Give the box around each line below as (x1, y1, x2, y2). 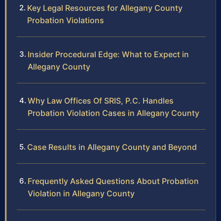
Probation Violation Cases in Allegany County (28, 108, 199, 118)
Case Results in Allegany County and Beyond (27, 142, 197, 152)
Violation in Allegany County (28, 188, 135, 198)
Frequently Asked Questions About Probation (28, 176, 199, 186)
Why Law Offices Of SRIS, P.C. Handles (28, 95, 174, 106)
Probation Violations (27, 15, 104, 25)
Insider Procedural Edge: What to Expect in (28, 49, 189, 59)
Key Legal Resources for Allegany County (27, 2, 183, 13)
